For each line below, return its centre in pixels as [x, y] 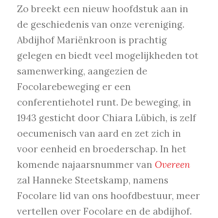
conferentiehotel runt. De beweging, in [104, 102]
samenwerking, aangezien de [82, 71]
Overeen [173, 165]
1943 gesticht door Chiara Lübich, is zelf [107, 118]
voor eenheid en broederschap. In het [102, 149]
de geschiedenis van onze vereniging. [101, 25]
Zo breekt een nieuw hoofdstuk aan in [103, 9]
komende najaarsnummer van [86, 165]
